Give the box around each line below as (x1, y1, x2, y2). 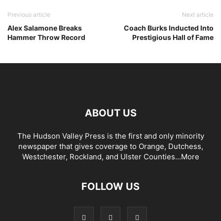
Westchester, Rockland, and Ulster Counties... (22, 151, 181, 161)
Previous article (7, 10, 50, 18)
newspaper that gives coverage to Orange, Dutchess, (18, 141, 203, 151)
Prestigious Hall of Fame (132, 33, 214, 41)
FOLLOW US (81, 180, 140, 192)
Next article (182, 10, 214, 18)
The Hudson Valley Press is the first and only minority (17, 131, 204, 141)
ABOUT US (84, 107, 137, 119)
